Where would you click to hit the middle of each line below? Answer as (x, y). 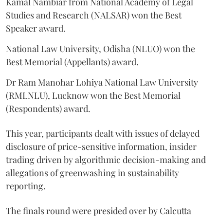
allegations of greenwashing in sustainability (92, 173)
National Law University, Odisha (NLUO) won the (100, 49)
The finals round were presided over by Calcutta (99, 211)
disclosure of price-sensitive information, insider (101, 147)
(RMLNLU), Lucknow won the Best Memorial (93, 96)
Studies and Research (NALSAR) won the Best (94, 15)
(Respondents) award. (48, 109)
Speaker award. (36, 28)
